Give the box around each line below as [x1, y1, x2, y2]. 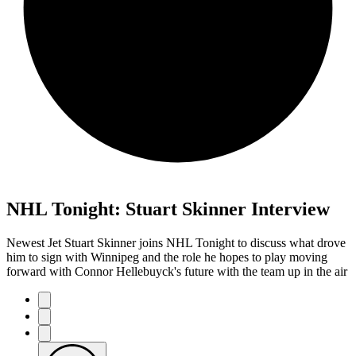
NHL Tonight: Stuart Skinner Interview [6, 198, 330, 219]
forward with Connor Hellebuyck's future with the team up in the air [6, 264, 347, 278]
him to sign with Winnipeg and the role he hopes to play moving [6, 250, 327, 264]
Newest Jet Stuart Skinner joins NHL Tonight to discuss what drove [6, 235, 346, 250]
